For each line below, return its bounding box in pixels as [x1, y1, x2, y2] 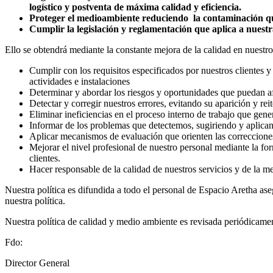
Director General [5, 258, 69, 269]
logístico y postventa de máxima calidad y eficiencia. [29, 2, 241, 13]
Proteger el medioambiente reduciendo [29, 13, 188, 24]
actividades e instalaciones [29, 76, 130, 87]
